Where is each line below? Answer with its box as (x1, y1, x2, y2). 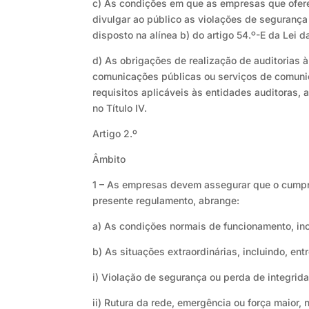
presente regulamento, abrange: (92, 195, 240, 207)
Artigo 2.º (92, 128, 138, 140)
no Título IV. (92, 102, 148, 114)
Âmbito (92, 153, 126, 166)
